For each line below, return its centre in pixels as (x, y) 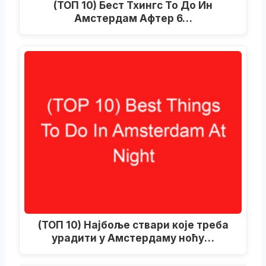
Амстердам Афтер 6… (133, 18)
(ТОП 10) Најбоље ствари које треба (133, 225)
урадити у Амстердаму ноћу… (133, 238)
